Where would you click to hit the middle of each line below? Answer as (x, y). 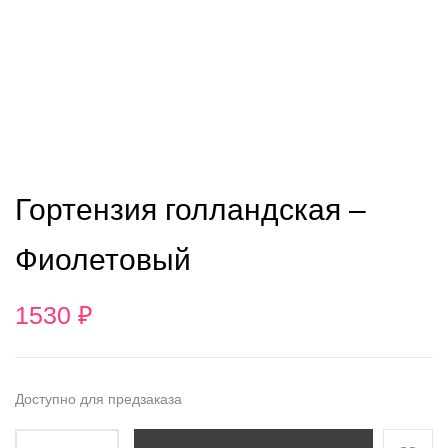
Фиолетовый (103, 260)
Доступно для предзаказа (98, 399)
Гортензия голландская (178, 210)
